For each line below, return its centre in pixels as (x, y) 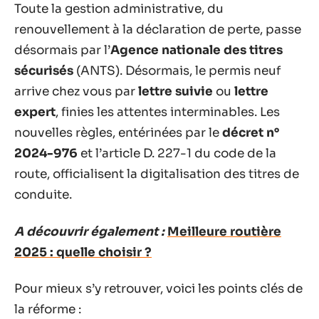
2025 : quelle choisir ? (83, 252)
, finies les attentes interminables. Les (168, 112)
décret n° (251, 133)
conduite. (43, 195)
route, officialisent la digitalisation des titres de (157, 174)
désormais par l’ (62, 50)
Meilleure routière (224, 231)
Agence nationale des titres (197, 50)
